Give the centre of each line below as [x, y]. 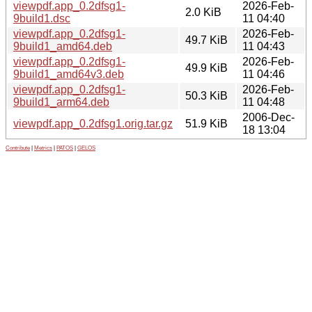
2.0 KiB [203, 12]
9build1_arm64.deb [61, 102]
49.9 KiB [206, 68]
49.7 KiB [206, 40]
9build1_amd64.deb [63, 46]
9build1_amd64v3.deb [69, 74]
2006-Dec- [268, 117]
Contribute [18, 148]
